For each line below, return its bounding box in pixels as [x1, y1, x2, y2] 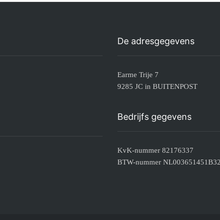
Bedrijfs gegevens [117, 111, 192, 122]
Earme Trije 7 [117, 70, 159, 79]
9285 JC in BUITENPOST [117, 82, 197, 90]
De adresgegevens [117, 35, 194, 46]
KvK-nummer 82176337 [117, 146, 193, 154]
